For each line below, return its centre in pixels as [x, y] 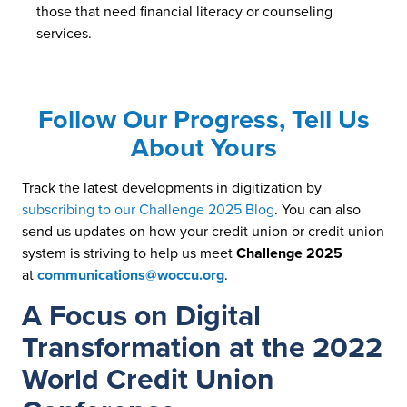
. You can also [318, 210]
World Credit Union [148, 380]
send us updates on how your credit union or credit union [203, 232]
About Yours [203, 148]
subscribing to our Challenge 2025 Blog [148, 210]
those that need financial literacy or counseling [184, 12]
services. [64, 34]
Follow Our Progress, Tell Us [203, 120]
